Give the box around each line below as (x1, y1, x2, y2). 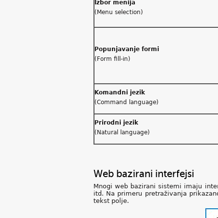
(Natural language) (94, 129, 150, 136)
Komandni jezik (94, 89, 145, 96)
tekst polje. (93, 197, 129, 204)
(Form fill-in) (94, 55, 130, 62)
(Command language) (94, 99, 159, 106)
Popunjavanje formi (94, 46, 159, 53)
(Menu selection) (94, 9, 143, 16)
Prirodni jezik (94, 119, 138, 126)
